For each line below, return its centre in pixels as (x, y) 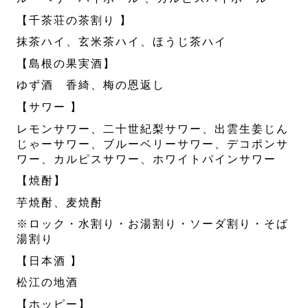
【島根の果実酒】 (66, 63)
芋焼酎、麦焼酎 (60, 202)
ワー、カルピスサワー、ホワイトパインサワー (147, 159)
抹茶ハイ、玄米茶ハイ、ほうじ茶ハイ (122, 42)
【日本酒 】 (50, 261)
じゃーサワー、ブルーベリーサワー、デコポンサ (153, 144)
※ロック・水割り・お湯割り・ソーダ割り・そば (153, 224)
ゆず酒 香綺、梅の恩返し (91, 85)
